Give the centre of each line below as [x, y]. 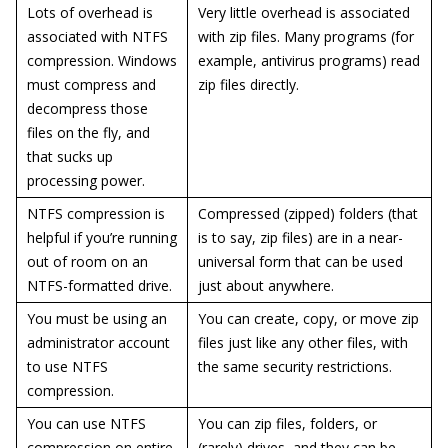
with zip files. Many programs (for [306, 36]
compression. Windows [102, 60]
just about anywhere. [266, 285]
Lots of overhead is [90, 12]
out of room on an [87, 261]
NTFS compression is [96, 213]
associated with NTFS [97, 36]
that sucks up [70, 156]
